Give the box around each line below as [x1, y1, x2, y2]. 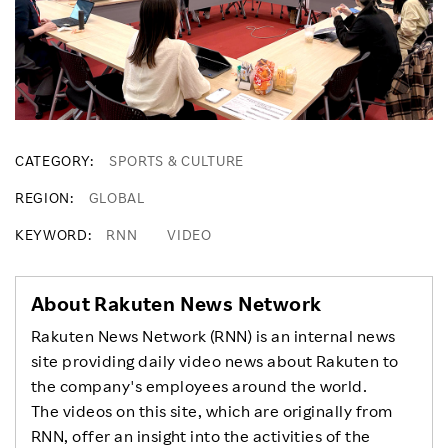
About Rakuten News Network [31, 291, 322, 317]
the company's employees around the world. [31, 376, 368, 397]
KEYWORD [15, 226, 88, 244]
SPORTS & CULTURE [109, 152, 244, 170]
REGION [15, 189, 71, 207]
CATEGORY [15, 152, 91, 170]
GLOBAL [88, 189, 145, 207]
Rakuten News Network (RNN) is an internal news [31, 326, 396, 347]
